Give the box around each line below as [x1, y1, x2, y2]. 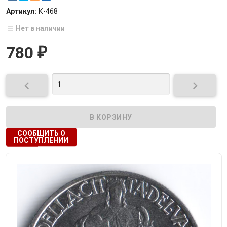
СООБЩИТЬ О [17, 129, 65, 137]
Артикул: [6, 7, 39, 16]
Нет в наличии [16, 24, 65, 33]
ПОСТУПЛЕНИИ [14, 136, 68, 144]
